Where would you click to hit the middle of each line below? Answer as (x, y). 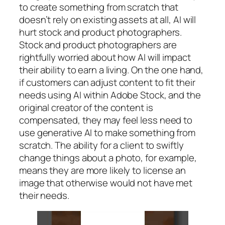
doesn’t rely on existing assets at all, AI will (108, 19)
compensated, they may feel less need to (106, 120)
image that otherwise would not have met (106, 183)
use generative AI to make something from (107, 132)
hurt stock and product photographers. (101, 32)
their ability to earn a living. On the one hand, (111, 70)
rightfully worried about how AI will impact (105, 57)
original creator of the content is (86, 107)
